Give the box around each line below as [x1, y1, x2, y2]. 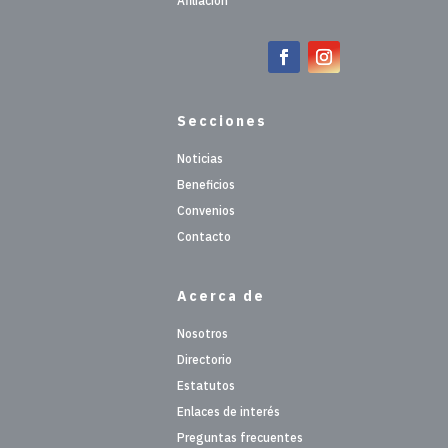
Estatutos [177, 377, 236, 393]
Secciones [177, 111, 268, 130]
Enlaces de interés [177, 403, 281, 419]
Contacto [177, 228, 232, 244]
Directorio [177, 351, 233, 367]
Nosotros [177, 325, 229, 341]
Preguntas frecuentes [177, 429, 304, 445]
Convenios [177, 202, 236, 218]
